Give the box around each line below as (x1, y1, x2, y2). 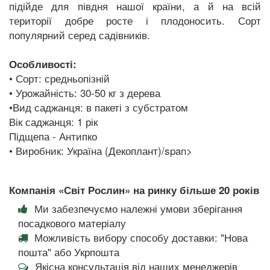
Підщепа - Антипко (9, 128, 97, 143)
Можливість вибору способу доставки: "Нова (34, 229, 248, 245)
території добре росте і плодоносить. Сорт (9, 12, 261, 28)
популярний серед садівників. (9, 27, 150, 42)
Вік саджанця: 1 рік (9, 113, 98, 129)
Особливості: (9, 56, 77, 71)
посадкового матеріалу (18, 215, 126, 230)
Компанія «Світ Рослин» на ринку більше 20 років (9, 182, 259, 197)
